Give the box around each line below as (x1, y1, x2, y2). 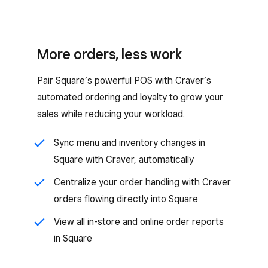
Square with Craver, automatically (54, 154, 194, 165)
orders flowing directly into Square (54, 193, 198, 205)
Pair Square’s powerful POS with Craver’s (37, 75, 211, 86)
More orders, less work (37, 45, 182, 63)
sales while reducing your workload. (37, 108, 185, 120)
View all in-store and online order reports (54, 216, 224, 227)
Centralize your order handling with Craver (54, 176, 231, 188)
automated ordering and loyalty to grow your (37, 92, 223, 103)
